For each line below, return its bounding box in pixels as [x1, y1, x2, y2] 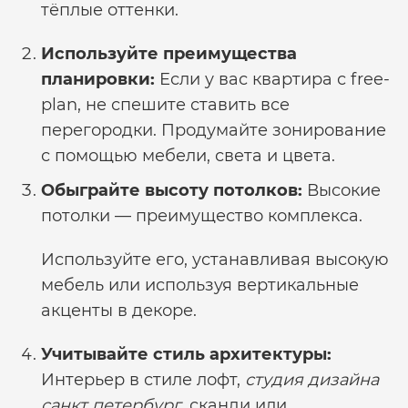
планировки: [41, 69, 155, 89]
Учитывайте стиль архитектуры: [41, 344, 331, 364]
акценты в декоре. [41, 301, 197, 321]
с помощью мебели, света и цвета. [41, 146, 335, 166]
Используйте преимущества [41, 44, 297, 64]
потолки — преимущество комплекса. [41, 206, 362, 226]
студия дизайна [245, 370, 379, 390]
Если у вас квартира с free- [155, 69, 390, 89]
